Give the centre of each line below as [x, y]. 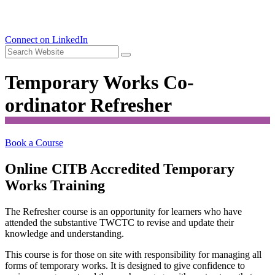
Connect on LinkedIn [46, 40]
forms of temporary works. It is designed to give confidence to [125, 265]
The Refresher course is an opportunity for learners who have [123, 211]
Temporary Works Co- [99, 83]
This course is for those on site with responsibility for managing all [133, 254]
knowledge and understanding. [64, 233]
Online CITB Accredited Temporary [120, 168]
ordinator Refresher [88, 105]
